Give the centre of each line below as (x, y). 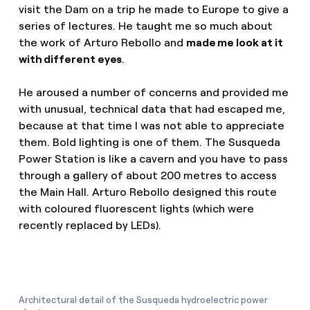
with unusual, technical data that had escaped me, (152, 109)
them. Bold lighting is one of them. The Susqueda (149, 142)
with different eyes (70, 60)
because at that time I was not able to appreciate (151, 125)
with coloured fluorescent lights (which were (136, 208)
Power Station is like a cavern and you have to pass (153, 158)
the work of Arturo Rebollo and (102, 43)
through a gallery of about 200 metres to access (147, 175)
